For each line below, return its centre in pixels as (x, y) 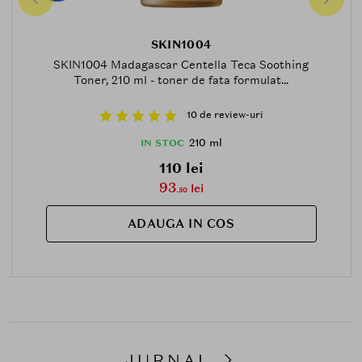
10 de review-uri (225, 115)
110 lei (181, 168)
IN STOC (162, 143)
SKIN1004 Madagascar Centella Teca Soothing (181, 64)
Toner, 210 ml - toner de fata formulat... (181, 80)
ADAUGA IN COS (181, 223)
